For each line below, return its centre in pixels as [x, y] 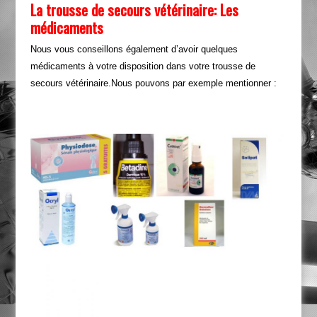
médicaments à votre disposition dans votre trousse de [143, 67]
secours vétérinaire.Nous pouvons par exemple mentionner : [153, 83]
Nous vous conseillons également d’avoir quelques [134, 50]
